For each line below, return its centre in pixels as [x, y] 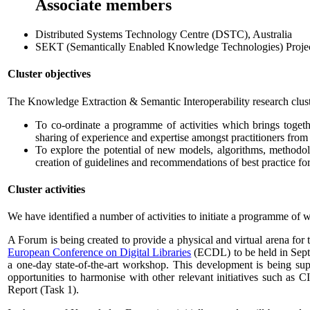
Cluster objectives [49, 74]
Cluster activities [46, 189]
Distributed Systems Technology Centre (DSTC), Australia [164, 34]
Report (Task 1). [43, 290]
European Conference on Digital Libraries [100, 253]
